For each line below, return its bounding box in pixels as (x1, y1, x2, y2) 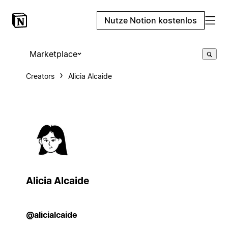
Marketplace (29, 49, 77, 59)
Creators (25, 72, 54, 80)
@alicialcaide (25, 209, 77, 220)
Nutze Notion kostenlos (104, 15, 197, 25)
